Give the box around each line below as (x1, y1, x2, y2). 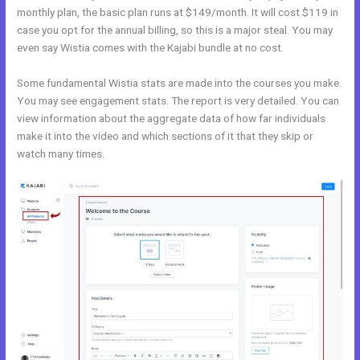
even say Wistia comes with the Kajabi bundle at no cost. (17, 40, 284, 54)
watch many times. (17, 146, 105, 160)
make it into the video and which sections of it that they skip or (17, 129, 314, 142)
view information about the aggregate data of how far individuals (17, 111, 326, 125)
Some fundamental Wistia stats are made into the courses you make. (17, 76, 342, 89)
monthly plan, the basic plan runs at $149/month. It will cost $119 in (17, 5, 339, 18)
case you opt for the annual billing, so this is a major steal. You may (17, 22, 333, 36)
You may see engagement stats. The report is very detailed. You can (17, 93, 340, 107)
